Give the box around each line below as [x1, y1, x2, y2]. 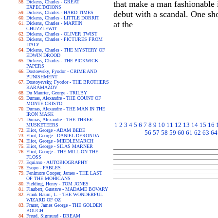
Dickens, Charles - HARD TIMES [26, 10, 93, 15]
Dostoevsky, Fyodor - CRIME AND [26, 69, 97, 74]
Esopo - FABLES [26, 165, 61, 170]
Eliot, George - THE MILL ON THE [26, 149, 98, 154]
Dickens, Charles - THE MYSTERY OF [26, 47, 105, 53]
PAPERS [26, 63, 44, 69]
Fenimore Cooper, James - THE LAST [26, 170, 102, 176]
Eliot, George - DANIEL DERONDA [26, 133, 99, 138]
